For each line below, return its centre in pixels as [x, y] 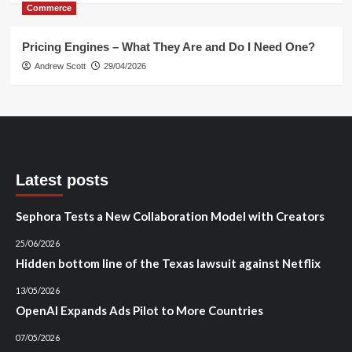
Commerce [49, 7]
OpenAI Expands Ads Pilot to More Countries [139, 310]
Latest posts [62, 180]
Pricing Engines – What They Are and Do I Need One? [168, 46]
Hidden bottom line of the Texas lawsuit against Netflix [168, 263]
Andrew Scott [60, 66]
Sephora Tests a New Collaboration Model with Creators [170, 216]
